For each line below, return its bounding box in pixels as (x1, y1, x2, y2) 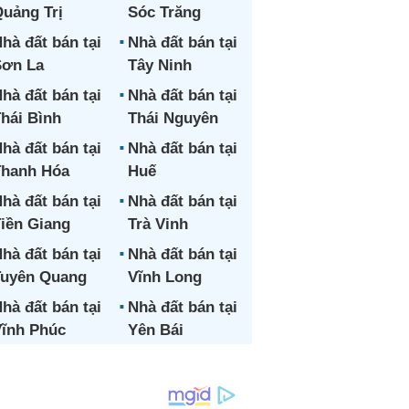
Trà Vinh (127, 215, 188, 233)
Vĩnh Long (127, 268, 202, 286)
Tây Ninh (127, 57, 192, 74)
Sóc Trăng (127, 4, 201, 21)
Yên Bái (127, 321, 184, 339)
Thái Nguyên (127, 110, 218, 127)
